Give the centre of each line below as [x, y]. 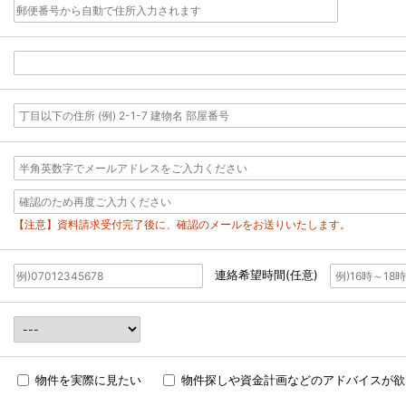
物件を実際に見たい [88, 380]
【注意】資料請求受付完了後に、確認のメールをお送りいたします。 [182, 225]
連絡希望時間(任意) [266, 275]
